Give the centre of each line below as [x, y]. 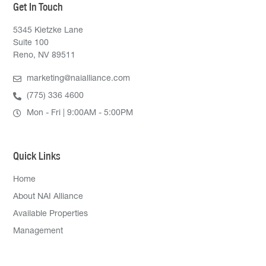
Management [38, 232]
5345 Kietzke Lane [48, 31]
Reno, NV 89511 [45, 56]
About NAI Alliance [48, 197]
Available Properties [51, 215]
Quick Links [37, 156]
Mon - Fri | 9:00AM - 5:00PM [80, 113]
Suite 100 [31, 43]
